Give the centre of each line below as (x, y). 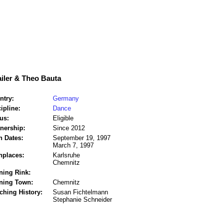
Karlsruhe (66, 155)
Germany (66, 99)
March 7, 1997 (73, 146)
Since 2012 (69, 128)
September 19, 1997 (82, 138)
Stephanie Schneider (82, 200)
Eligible (63, 118)
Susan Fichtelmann (80, 192)
